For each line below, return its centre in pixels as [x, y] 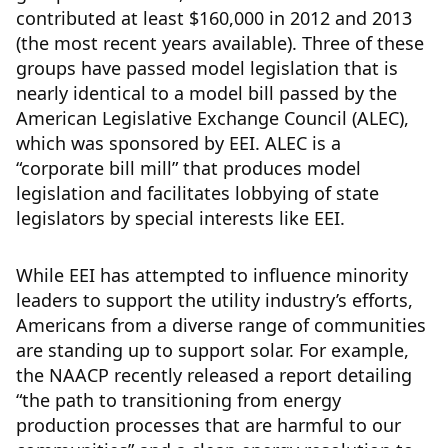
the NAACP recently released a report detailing [214, 375]
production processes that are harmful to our [208, 425]
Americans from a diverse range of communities [221, 325]
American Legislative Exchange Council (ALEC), [212, 118]
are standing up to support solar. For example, [212, 350]
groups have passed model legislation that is [207, 68]
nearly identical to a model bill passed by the [206, 93]
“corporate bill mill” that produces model [188, 168]
